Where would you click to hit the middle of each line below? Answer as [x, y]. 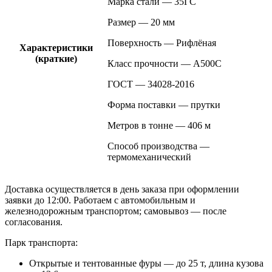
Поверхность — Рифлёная [162, 43]
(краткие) [56, 59]
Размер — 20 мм [141, 22]
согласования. [34, 222]
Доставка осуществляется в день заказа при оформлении [122, 189]
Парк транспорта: [41, 243]
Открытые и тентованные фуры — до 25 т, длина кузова [146, 263]
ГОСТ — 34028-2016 [151, 84]
